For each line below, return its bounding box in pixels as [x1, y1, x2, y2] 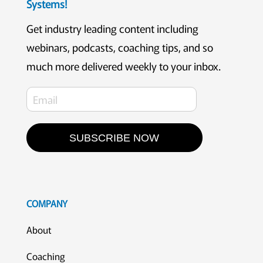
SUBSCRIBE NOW [69, 131, 160, 144]
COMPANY [26, 196, 68, 210]
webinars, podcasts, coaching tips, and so [26, 39, 213, 55]
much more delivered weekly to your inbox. [26, 58, 221, 73]
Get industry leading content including [26, 20, 198, 36]
